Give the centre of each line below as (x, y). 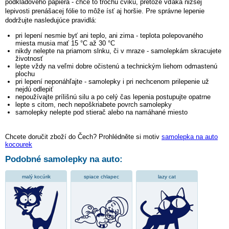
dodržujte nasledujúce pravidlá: (51, 20)
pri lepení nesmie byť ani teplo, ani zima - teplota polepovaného (109, 35)
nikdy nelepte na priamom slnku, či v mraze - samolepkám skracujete (118, 51)
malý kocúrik (36, 176)
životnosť (29, 58)
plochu (25, 74)
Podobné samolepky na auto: (64, 159)
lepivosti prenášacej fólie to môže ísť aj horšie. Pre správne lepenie (105, 11)
